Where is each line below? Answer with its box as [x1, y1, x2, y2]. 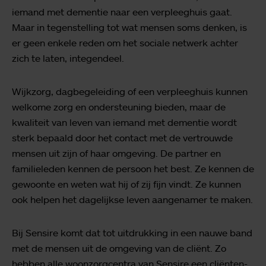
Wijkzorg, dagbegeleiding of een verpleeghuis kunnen [12, 85, 248, 97]
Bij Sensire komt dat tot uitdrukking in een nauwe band [12, 226, 252, 239]
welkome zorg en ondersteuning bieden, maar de [12, 100, 226, 113]
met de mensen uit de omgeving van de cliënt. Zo [12, 242, 226, 254]
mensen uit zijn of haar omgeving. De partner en [12, 147, 221, 159]
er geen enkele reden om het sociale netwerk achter [12, 36, 238, 49]
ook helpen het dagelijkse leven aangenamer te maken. [12, 193, 253, 205]
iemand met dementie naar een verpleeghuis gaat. [12, 5, 232, 18]
